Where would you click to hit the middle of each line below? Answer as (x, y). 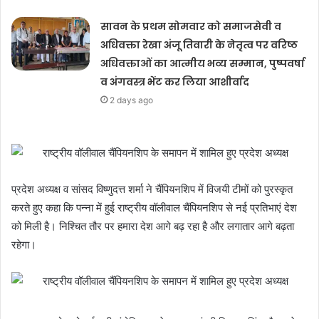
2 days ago (132, 100)
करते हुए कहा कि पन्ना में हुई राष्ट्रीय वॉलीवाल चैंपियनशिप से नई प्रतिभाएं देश (154, 208)
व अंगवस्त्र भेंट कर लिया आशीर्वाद (175, 82)
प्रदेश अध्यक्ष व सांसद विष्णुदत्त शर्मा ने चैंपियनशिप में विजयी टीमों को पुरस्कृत (152, 189)
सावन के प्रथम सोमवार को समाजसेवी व (191, 27)
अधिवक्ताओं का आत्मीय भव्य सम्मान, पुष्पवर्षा (203, 64)
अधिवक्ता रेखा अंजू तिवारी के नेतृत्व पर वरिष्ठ (199, 45)
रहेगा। (24, 245)
